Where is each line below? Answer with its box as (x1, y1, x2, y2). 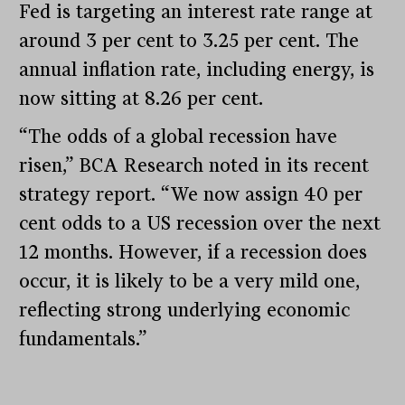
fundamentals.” (19, 328, 148, 351)
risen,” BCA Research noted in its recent (19, 155, 370, 177)
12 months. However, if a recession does (19, 241, 368, 264)
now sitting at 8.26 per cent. (19, 88, 264, 110)
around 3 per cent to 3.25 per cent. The (19, 30, 360, 52)
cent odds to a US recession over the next (19, 212, 381, 235)
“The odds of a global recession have (19, 126, 338, 148)
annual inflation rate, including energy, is (19, 59, 375, 81)
